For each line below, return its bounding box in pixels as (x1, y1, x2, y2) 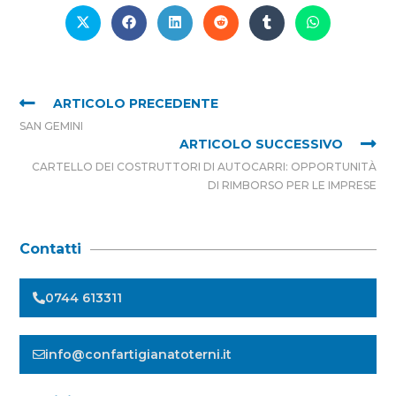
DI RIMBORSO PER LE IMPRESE (207, 178, 377, 192)
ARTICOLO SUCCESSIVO (179, 135, 343, 152)
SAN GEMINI (19, 118, 84, 133)
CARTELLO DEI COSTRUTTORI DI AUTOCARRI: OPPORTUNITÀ (31, 159, 377, 173)
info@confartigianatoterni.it (45, 346, 232, 362)
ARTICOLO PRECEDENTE (53, 95, 219, 111)
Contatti (19, 240, 82, 257)
